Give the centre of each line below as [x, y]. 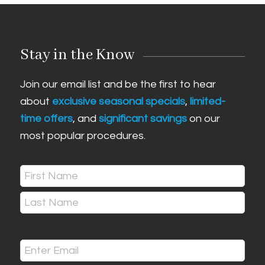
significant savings [143, 119]
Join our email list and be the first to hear [118, 85]
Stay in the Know [77, 55]
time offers [46, 119]
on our [203, 119]
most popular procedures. [83, 136]
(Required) [38, 192]
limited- [207, 102]
